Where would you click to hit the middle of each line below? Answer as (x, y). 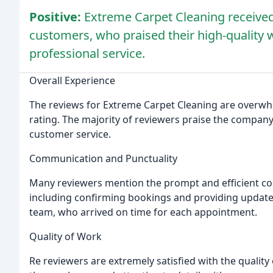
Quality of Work (66, 237)
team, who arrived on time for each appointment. (143, 212)
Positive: (57, 17)
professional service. (87, 54)
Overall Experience (72, 81)
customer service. (70, 134)
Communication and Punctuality (103, 159)
